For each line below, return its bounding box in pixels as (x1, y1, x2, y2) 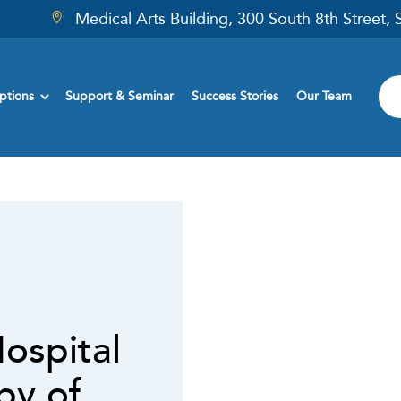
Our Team (296, 86, 353, 107)
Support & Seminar (65, 86, 175, 107)
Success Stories (192, 86, 279, 107)
